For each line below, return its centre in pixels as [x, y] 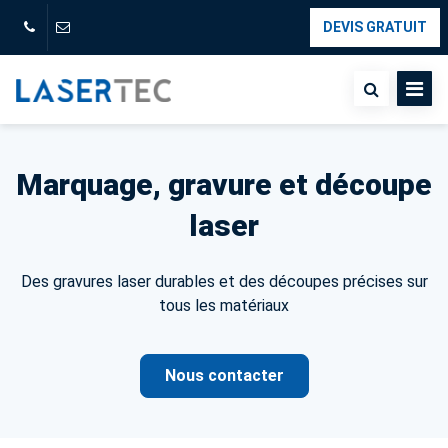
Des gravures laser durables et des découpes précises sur [224, 281]
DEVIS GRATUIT [375, 27]
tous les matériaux [224, 305]
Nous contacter [224, 375]
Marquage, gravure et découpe [224, 184]
